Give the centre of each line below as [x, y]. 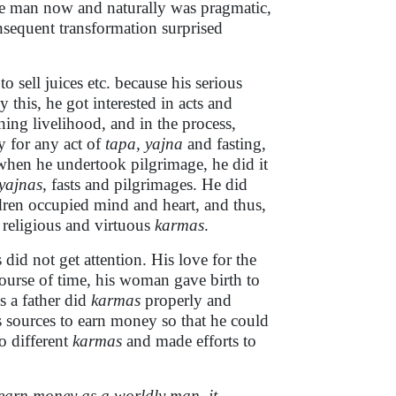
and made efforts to [189, 341]
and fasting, [225, 144]
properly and [186, 300]
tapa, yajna [144, 144]
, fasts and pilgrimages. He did [145, 184]
